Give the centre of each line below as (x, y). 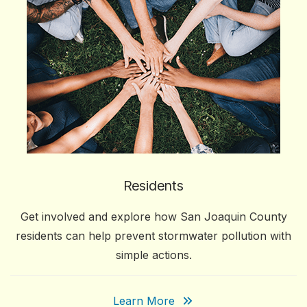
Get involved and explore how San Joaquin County (153, 217)
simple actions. (153, 255)
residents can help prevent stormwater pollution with (153, 236)
